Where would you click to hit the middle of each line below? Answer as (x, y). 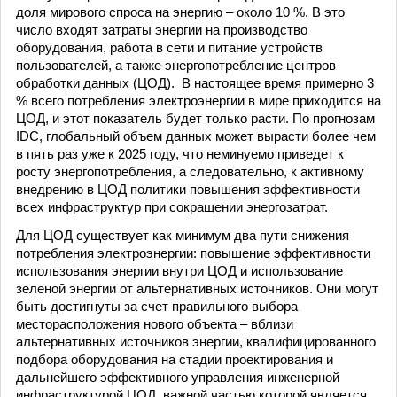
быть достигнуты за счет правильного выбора (157, 306)
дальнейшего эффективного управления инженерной (178, 377)
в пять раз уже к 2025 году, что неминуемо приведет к (180, 154)
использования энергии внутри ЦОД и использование (179, 271)
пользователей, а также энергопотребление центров (176, 65)
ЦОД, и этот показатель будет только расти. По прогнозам (195, 118)
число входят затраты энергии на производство (162, 30)
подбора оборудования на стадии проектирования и (175, 359)
